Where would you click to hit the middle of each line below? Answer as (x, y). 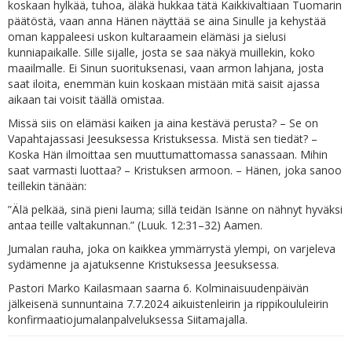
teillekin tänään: (47, 186)
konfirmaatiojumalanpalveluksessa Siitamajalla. (128, 319)
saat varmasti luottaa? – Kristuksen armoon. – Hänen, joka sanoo (175, 170)
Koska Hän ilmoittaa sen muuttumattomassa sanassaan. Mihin (168, 154)
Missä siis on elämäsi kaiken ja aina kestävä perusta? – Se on (163, 123)
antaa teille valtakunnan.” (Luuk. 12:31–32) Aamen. (135, 225)
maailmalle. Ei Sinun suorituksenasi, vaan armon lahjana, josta (166, 68)
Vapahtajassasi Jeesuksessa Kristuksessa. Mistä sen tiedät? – (163, 139)
